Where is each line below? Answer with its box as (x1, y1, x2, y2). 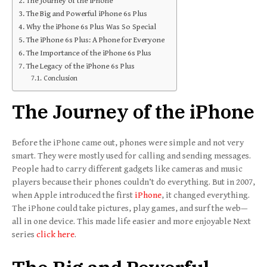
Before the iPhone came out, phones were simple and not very (12, 137, 244, 148)
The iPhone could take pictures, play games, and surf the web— (12, 203, 248, 213)
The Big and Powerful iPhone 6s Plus (26, 8, 147, 18)
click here (36, 229, 74, 240)
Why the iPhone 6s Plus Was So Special (26, 21, 156, 32)
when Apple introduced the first (12, 190, 135, 200)
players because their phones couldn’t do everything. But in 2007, (12, 176, 255, 187)
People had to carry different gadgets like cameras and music (12, 163, 243, 174)
